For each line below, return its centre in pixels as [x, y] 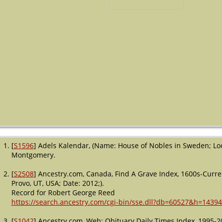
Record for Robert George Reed [63, 192]
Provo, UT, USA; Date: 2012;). [57, 183]
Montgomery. [33, 155]
